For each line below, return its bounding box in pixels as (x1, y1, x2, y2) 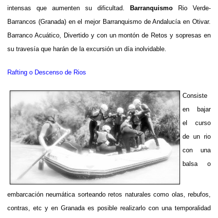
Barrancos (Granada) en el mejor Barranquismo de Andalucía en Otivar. (7, 18, 211, 25)
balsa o (182, 160, 211, 167)
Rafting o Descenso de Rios (7, 69, 86, 76)
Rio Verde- (173, 4, 211, 12)
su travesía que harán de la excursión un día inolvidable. (7, 45, 166, 53)
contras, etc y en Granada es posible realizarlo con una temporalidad (7, 204, 211, 212)
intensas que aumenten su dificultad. (7, 4, 130, 12)
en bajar (182, 106, 211, 113)
